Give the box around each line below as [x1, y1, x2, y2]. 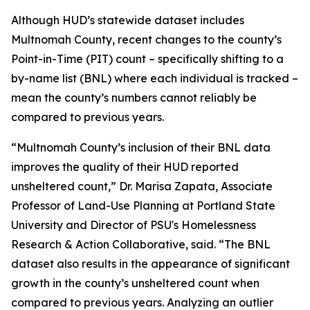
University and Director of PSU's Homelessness [11, 218, 256, 232]
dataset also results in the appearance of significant [11, 257, 290, 271]
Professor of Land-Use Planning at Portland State [11, 199, 275, 212]
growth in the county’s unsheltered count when [11, 276, 259, 290]
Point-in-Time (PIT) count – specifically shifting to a [11, 52, 284, 66]
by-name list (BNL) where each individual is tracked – [11, 71, 298, 85]
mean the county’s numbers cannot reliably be [11, 91, 257, 104]
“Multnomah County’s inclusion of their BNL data [11, 140, 271, 154]
